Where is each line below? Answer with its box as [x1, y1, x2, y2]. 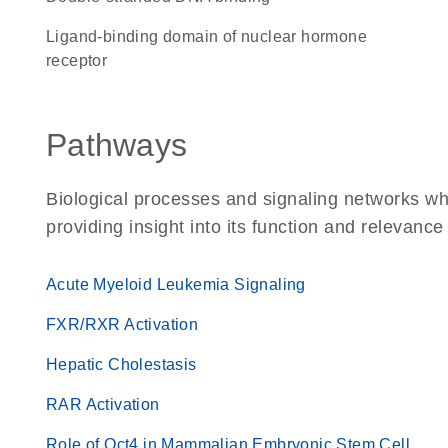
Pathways [46, 127, 187, 163]
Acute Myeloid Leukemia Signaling [46, 276, 306, 293]
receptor [46, 52, 108, 69]
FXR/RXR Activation [46, 316, 199, 333]
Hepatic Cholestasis [46, 356, 197, 373]
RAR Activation [46, 396, 160, 413]
